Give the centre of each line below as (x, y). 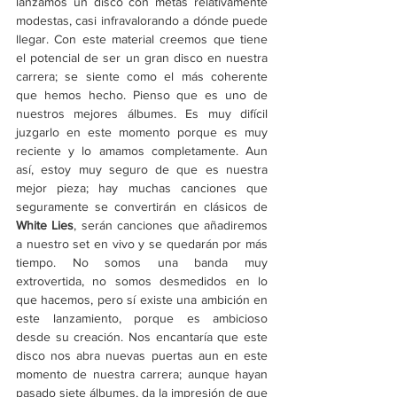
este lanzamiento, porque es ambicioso (142, 319)
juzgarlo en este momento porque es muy (142, 132)
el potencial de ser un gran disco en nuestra (142, 58)
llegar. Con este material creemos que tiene (142, 39)
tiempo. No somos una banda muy (142, 263)
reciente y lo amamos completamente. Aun (142, 151)
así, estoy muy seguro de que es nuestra (142, 170)
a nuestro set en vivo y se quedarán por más (142, 244)
